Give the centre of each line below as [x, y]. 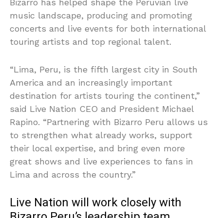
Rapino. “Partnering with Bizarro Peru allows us [109, 122]
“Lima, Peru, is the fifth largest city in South [104, 70]
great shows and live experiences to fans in [101, 162]
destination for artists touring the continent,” [105, 96]
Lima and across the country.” [73, 175]
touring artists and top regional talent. [91, 42]
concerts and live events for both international [108, 29]
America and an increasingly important [91, 83]
